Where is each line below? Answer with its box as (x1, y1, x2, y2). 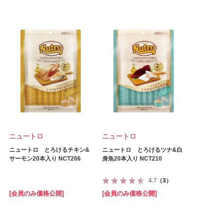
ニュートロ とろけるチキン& (9, 146, 90, 153)
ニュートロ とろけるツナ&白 (102, 146, 182, 153)
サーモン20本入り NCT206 (9, 155, 81, 162)
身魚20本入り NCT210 (102, 155, 162, 162)
